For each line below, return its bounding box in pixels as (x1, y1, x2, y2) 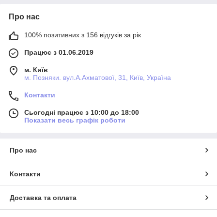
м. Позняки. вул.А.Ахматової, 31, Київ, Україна (24, 74, 171, 82)
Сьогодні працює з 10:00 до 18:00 (24, 108, 139, 117)
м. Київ (24, 66, 48, 74)
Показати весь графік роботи (24, 116, 125, 124)
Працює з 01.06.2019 (24, 48, 93, 57)
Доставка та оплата (10, 194, 77, 202)
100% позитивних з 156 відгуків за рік (24, 31, 141, 39)
